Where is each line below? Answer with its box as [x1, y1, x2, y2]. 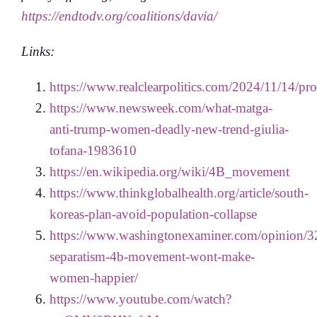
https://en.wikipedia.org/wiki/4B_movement [50, 163, 289, 179]
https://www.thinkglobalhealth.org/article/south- [50, 185, 309, 200]
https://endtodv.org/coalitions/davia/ [21, 8, 217, 23]
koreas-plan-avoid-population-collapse [50, 206, 257, 221]
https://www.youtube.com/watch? [50, 291, 231, 306]
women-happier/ [50, 270, 138, 285]
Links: [21, 43, 54, 59]
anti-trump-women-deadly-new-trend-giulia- [50, 121, 289, 137]
